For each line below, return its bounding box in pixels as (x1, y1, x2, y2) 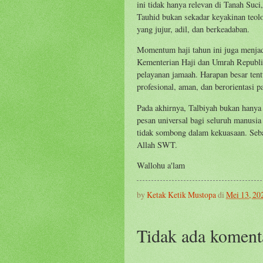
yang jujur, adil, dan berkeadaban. (137, 23, 249, 35)
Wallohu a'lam (137, 160, 185, 171)
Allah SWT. (137, 139, 177, 150)
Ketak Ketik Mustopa (147, 189, 216, 201)
